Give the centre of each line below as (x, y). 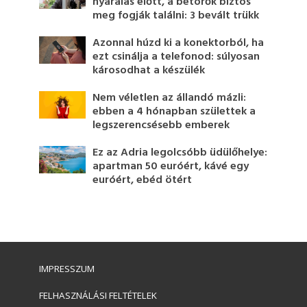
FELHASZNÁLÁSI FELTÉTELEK (98, 295)
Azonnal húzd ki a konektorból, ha (179, 43)
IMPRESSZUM (66, 269)
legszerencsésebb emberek (161, 125)
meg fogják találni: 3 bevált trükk (176, 16)
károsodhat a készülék (149, 71)
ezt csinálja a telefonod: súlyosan (176, 57)
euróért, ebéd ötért (143, 180)
